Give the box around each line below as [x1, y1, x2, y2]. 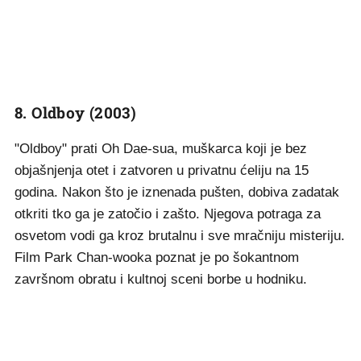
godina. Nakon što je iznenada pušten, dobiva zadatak [15, 185, 339, 200]
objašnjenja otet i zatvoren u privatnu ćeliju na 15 [15, 163, 309, 178]
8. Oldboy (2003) [15, 102, 137, 122]
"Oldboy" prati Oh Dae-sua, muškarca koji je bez [15, 141, 307, 156]
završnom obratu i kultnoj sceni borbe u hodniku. [15, 272, 307, 287]
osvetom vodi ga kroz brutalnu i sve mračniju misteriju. [15, 228, 345, 243]
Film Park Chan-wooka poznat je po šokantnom [15, 250, 299, 265]
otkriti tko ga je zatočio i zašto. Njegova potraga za [15, 206, 321, 222]
